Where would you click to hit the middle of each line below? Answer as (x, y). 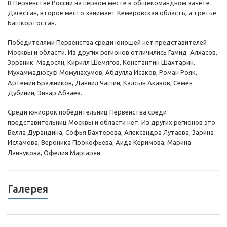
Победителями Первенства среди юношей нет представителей (107, 42)
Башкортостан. (32, 23)
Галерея (28, 189)
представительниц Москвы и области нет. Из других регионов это (111, 122)
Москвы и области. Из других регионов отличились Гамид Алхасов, (112, 52)
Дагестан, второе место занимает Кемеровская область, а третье (112, 13)
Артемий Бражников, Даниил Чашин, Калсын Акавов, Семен (100, 83)
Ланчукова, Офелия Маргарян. (55, 153)
